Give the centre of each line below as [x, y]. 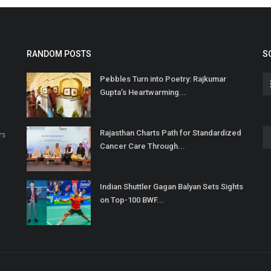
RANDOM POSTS [59, 54]
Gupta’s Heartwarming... [143, 93]
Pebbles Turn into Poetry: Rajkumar [163, 79]
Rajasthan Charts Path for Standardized [171, 133]
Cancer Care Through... [142, 146]
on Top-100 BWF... [132, 200]
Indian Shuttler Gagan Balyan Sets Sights [171, 187]
